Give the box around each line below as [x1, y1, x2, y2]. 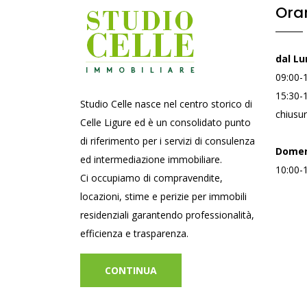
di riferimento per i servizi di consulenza [80, 134, 255, 147]
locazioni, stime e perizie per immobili [80, 190, 247, 203]
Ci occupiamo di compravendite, [80, 171, 223, 184]
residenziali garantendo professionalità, [80, 208, 254, 221]
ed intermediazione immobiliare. [80, 153, 222, 166]
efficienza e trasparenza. [80, 227, 188, 240]
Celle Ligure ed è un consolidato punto [80, 116, 251, 129]
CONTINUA [105, 264, 157, 277]
